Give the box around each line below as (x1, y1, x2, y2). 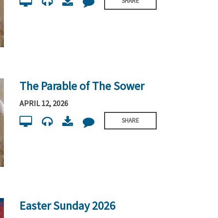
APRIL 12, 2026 (19, 98, 69, 109)
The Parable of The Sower (19, 78, 145, 93)
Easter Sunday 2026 (19, 198, 116, 214)
